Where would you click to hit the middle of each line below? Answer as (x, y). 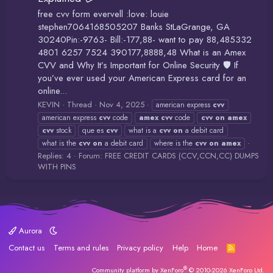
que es (94, 131)
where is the (175, 144)
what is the (60, 144)
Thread (80, 105)
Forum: (92, 156)
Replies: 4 (55, 156)
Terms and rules (81, 248)
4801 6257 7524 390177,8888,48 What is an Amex (142, 52)
